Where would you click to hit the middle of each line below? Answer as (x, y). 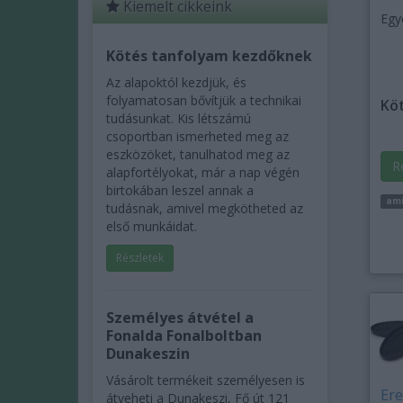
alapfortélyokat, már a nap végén (203, 172)
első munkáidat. (152, 226)
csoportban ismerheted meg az (197, 136)
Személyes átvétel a (180, 318)
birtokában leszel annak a (180, 190)
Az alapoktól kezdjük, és (176, 82)
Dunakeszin (148, 354)
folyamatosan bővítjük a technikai (204, 100)
